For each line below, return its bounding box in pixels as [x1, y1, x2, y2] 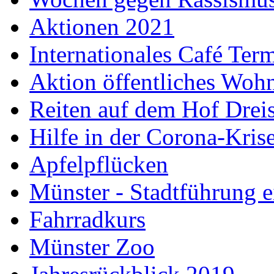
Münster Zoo [29, 233, 155, 260]
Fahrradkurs [29, 206, 146, 232]
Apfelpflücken [29, 150, 168, 177]
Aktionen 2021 [29, 13, 174, 40]
